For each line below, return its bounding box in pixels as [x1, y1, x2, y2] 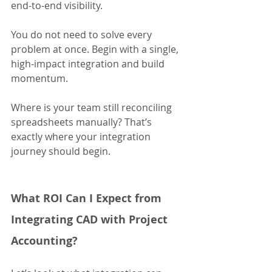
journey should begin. [11, 144, 110, 158]
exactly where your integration [11, 130, 153, 144]
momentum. [11, 72, 68, 86]
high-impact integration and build [11, 57, 167, 71]
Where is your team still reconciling [11, 101, 174, 115]
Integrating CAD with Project [11, 212, 171, 228]
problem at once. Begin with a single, [11, 42, 181, 56]
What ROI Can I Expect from [11, 191, 165, 206]
